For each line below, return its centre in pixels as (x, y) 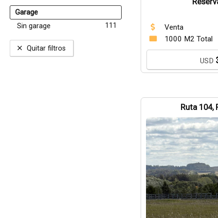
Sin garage (34, 26)
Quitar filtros (46, 48)
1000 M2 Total (188, 39)
